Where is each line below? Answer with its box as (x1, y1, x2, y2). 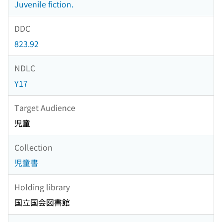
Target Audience (14, 101, 75, 113)
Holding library (14, 180, 70, 193)
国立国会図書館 (14, 196, 70, 209)
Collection (14, 141, 53, 153)
